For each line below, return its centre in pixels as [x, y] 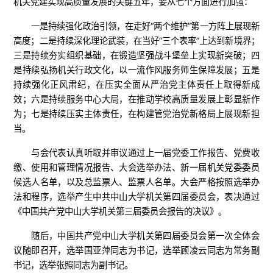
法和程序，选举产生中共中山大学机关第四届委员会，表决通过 [136, 196]
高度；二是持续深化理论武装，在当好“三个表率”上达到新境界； [136, 40]
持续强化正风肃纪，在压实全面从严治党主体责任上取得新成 [136, 84]
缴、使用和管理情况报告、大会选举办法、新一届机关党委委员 [136, 167]
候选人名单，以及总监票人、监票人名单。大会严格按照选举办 [136, 182]
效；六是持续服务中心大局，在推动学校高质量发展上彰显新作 [136, 99]
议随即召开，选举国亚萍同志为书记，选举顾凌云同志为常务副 [136, 250]
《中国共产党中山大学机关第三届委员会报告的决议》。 [120, 211]
